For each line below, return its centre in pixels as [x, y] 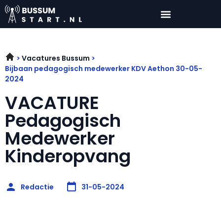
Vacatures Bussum [56, 58]
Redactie [37, 187]
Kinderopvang [68, 156]
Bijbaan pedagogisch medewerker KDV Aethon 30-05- [104, 69]
